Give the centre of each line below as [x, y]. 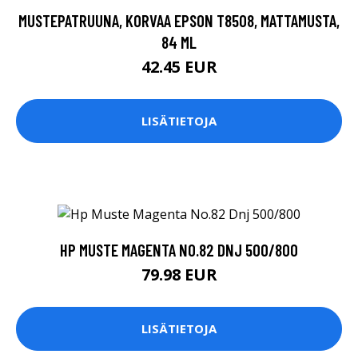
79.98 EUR [179, 274]
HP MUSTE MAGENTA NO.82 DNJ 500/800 [179, 249]
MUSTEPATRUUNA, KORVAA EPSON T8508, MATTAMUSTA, [179, 20]
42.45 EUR [179, 66]
